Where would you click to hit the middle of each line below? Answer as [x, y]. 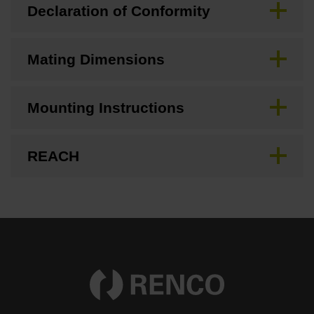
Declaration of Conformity [119, 11]
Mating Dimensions [96, 59]
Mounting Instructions [106, 107]
